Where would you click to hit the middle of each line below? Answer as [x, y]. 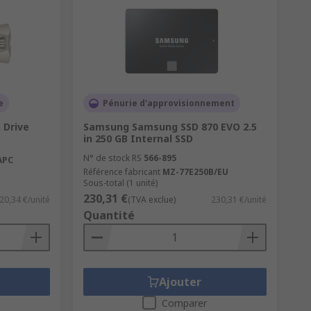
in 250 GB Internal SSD [138, 139]
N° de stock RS [112, 158]
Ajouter [180, 282]
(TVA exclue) [151, 200]
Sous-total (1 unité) [120, 183]
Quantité [109, 216]
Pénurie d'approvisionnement [168, 103]
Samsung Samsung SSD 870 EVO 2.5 [170, 127]
